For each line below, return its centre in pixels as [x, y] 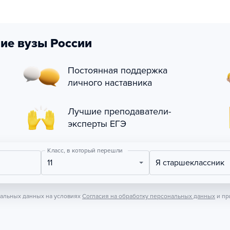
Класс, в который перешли [85, 150]
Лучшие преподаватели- [119, 111]
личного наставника [110, 83]
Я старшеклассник [193, 163]
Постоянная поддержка [118, 70]
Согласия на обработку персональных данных [149, 196]
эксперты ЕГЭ [97, 124]
